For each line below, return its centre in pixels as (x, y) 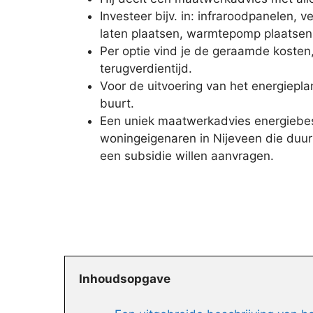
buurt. (117, 103)
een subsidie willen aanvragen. (187, 155)
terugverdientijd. (146, 68)
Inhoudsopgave (125, 279)
